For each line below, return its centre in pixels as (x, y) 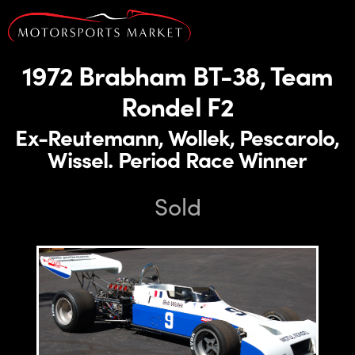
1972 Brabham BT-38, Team (177, 74)
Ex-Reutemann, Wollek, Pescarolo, (177, 136)
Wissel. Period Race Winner (177, 158)
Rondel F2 (177, 105)
